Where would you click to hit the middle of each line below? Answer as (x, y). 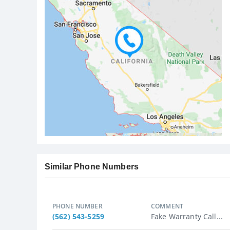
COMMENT (167, 206)
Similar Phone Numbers (92, 166)
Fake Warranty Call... (187, 216)
